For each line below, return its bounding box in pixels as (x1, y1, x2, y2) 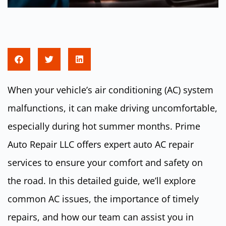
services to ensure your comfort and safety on (8, 156, 203, 168)
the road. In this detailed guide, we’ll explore (8, 175, 196, 187)
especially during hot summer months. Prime (8, 120, 200, 132)
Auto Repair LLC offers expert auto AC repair (8, 138, 194, 150)
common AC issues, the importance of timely (8, 193, 199, 205)
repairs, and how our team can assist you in (8, 211, 194, 223)
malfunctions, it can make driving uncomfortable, (8, 102, 217, 114)
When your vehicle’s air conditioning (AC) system (8, 84, 213, 96)
